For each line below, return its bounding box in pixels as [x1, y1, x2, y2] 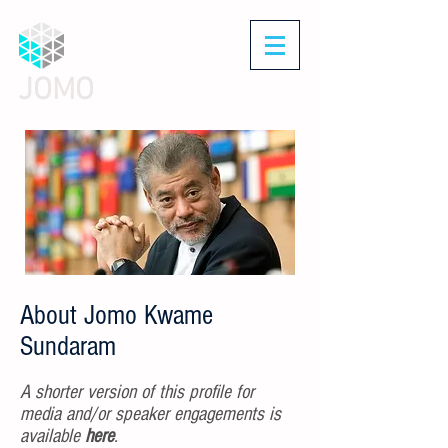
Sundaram [20, 331, 116, 362]
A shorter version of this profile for [20, 381, 254, 403]
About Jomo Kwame [20, 300, 213, 331]
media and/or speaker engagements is [20, 403, 281, 425]
